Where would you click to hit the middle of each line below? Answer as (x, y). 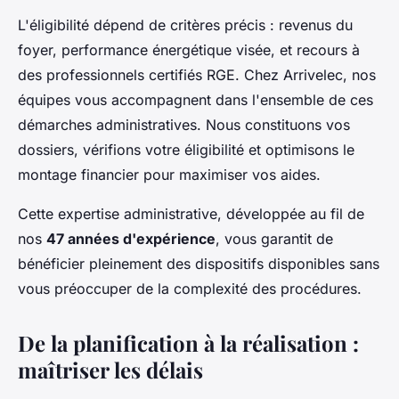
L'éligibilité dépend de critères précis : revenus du (185, 24)
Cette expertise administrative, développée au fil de (191, 213)
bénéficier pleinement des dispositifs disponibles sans (199, 263)
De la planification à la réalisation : (188, 342)
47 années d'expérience (131, 238)
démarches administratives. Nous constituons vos (184, 124)
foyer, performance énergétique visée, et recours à (189, 49)
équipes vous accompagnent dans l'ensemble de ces (195, 99)
